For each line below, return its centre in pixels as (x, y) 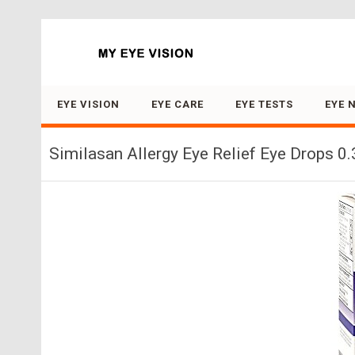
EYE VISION (88, 104)
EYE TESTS (264, 104)
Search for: (66, 48)
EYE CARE (177, 104)
